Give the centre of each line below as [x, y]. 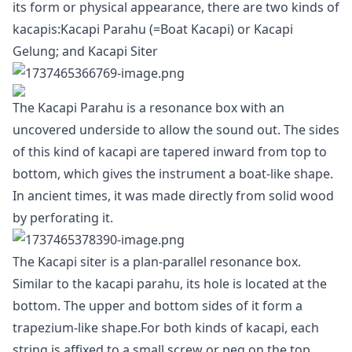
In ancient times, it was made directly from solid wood [173, 196]
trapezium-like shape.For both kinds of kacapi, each [166, 328]
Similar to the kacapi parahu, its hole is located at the [170, 284]
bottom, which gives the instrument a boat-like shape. [173, 174]
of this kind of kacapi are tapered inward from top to [170, 152]
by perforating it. [63, 218]
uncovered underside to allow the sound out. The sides [176, 130]
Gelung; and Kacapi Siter [85, 51]
